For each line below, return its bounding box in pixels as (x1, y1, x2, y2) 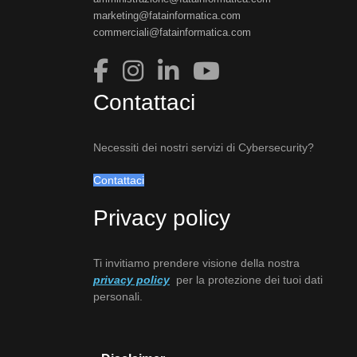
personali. (93, 290, 143, 304)
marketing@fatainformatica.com (93, 10, 241, 22)
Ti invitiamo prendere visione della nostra (93, 257, 300, 270)
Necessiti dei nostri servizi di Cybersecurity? (93, 141, 314, 155)
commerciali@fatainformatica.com (93, 26, 251, 39)
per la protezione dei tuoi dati (170, 273, 323, 287)
